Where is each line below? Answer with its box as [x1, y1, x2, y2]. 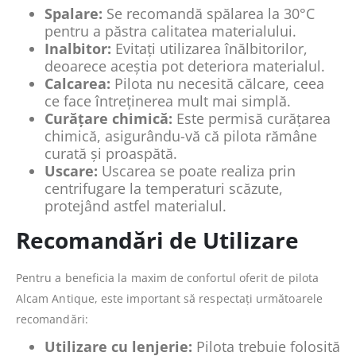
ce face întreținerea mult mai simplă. [44, 91, 291, 110]
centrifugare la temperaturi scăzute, [44, 178, 283, 198]
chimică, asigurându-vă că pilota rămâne [44, 126, 317, 145]
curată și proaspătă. [44, 143, 177, 163]
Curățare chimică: [44, 108, 172, 128]
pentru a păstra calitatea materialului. [44, 21, 296, 41]
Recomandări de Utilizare [16, 224, 299, 255]
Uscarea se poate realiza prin [98, 161, 296, 180]
